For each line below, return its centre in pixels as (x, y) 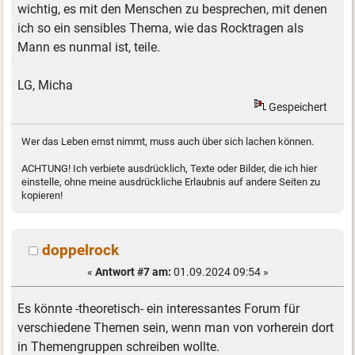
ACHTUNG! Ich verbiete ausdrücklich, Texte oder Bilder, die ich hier (170, 169)
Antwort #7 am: (133, 271)
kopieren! (42, 196)
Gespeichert (297, 107)
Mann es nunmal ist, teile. (89, 47)
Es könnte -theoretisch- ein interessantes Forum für (159, 309)
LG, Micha (46, 85)
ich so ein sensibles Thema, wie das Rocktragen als (161, 28)
